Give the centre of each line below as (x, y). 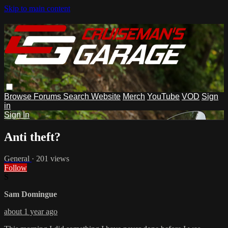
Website (106, 96)
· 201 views (50, 158)
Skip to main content (37, 8)
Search (77, 96)
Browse (19, 96)
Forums (48, 96)
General (18, 158)
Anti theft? (32, 137)
